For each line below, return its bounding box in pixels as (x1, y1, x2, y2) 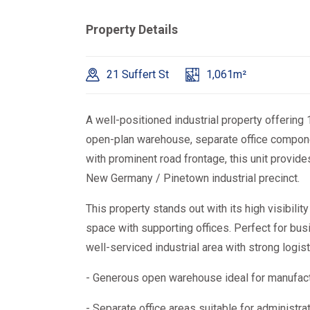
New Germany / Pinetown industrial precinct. (86, 172, 300, 185)
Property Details (86, 22, 178, 37)
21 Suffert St (107, 68, 169, 81)
